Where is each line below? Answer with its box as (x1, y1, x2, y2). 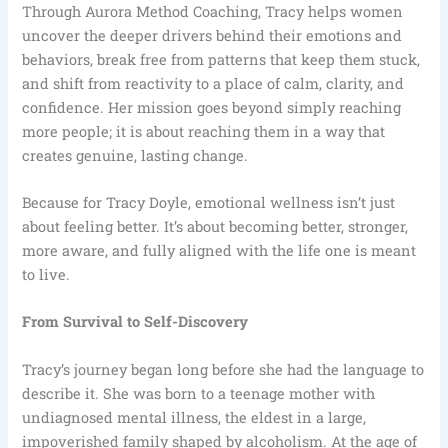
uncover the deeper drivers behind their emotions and (22, 25, 403, 45)
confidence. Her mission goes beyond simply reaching (22, 97, 402, 117)
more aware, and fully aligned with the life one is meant (22, 241, 417, 261)
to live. (22, 265, 71, 285)
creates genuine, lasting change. (22, 145, 249, 165)
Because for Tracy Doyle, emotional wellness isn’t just (22, 193, 396, 213)
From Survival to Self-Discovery (22, 312, 249, 332)
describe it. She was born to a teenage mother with (22, 383, 376, 403)
